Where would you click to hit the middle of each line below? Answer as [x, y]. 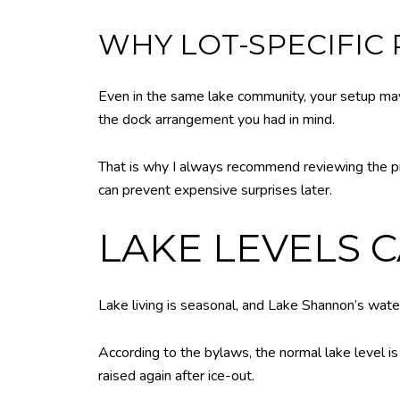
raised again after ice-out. [176, 375]
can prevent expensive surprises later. [215, 190]
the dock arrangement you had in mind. [217, 120]
